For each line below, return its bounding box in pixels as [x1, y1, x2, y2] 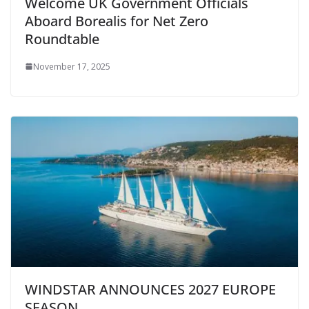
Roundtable [25, 29, 99, 48]
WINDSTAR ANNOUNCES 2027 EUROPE [25, 280, 276, 299]
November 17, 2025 [33, 60, 110, 72]
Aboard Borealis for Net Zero [25, 11, 208, 30]
